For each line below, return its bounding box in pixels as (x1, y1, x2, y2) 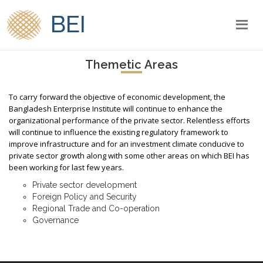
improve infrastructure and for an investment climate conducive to (9, 139, 244, 149)
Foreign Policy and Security (32, 192, 137, 201)
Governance (32, 215, 79, 225)
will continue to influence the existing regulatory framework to (9, 127, 228, 137)
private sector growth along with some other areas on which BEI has (9, 150, 249, 161)
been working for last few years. (9, 162, 126, 173)
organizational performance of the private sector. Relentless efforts (9, 115, 250, 126)
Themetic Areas (85, 58, 178, 72)
